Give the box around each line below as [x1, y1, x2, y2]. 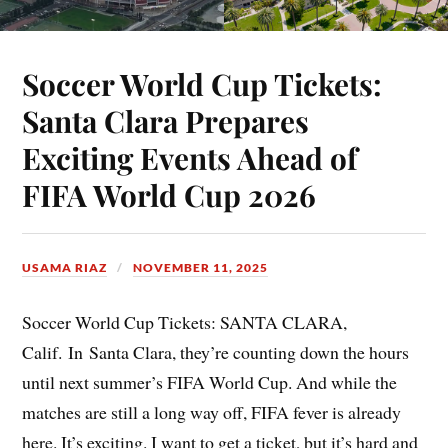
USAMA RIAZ [22, 259, 108, 275]
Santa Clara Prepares [22, 100, 310, 140]
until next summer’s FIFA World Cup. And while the [22, 369, 398, 394]
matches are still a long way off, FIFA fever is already [22, 399, 402, 424]
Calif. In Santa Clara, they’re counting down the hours [22, 339, 410, 364]
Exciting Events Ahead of [22, 137, 358, 177]
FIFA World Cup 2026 [22, 174, 317, 214]
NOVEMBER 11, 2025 [133, 259, 269, 275]
